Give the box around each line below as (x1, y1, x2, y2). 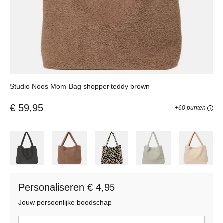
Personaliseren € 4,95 (18, 182, 115, 193)
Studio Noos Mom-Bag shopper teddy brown (10, 82, 150, 90)
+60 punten (175, 104, 207, 111)
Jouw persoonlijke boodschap (18, 198, 111, 207)
